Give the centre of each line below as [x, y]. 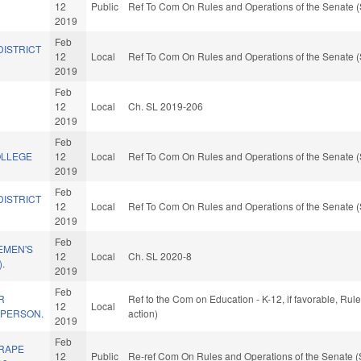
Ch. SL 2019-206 [166, 106]
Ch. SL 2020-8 [160, 256]
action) [143, 313]
